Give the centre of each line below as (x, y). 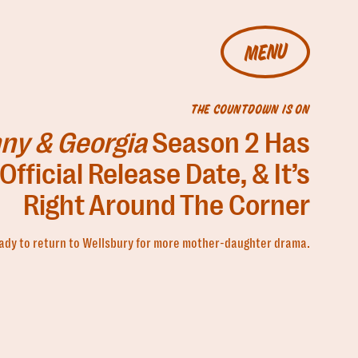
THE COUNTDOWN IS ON (250, 110)
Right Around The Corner (166, 206)
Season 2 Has (228, 143)
